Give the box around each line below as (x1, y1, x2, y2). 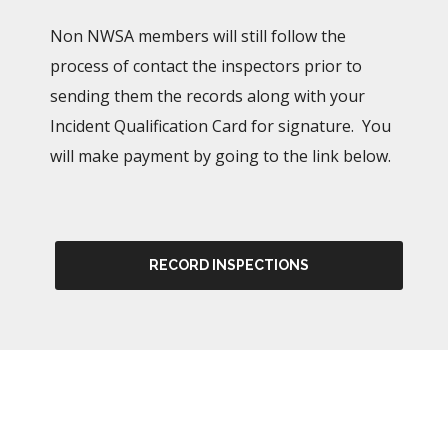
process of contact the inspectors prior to (50, 54, 362, 77)
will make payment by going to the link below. (50, 144, 391, 167)
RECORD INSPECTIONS (149, 256, 309, 273)
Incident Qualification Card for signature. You (50, 114, 391, 137)
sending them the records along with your (50, 84, 365, 107)
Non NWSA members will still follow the (50, 24, 346, 47)
